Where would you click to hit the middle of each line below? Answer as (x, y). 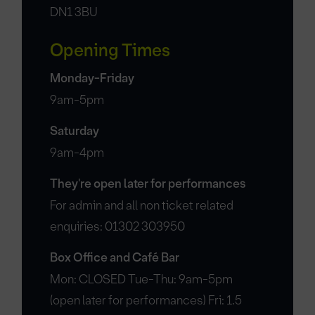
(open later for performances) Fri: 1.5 (146, 300)
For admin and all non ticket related (142, 205)
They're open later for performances (148, 184)
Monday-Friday (92, 78)
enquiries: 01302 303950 (118, 226)
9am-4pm (77, 153)
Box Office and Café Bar (115, 258)
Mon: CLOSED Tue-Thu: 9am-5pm (142, 279)
